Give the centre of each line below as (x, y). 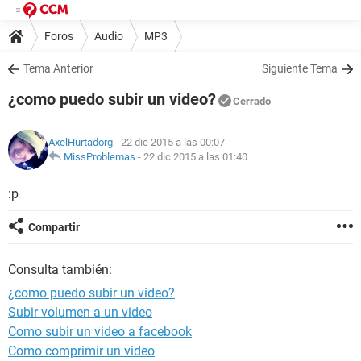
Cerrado (252, 101)
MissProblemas (100, 157)
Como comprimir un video (81, 351)
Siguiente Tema (300, 68)
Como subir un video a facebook (100, 332)
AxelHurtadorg (81, 142)
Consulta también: (60, 270)
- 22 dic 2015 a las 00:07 (169, 142)
